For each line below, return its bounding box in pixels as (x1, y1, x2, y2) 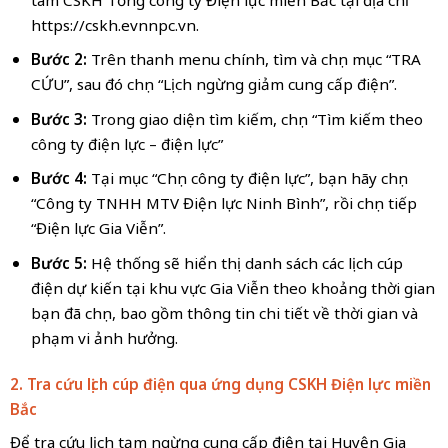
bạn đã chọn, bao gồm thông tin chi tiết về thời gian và (30, 302, 418, 323)
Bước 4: (30, 168, 87, 189)
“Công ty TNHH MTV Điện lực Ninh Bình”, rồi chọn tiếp (30, 193, 417, 214)
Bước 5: (30, 252, 91, 273)
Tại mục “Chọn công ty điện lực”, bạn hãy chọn (86, 168, 408, 189)
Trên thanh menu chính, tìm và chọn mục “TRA (90, 49, 421, 70)
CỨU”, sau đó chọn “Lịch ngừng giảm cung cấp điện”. (30, 74, 397, 95)
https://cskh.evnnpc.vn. (30, 14, 199, 35)
